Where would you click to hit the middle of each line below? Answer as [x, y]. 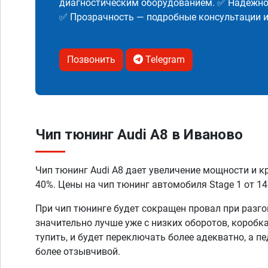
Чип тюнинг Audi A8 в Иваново [139, 135]
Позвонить [91, 60]
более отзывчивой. [78, 252]
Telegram [164, 60]
